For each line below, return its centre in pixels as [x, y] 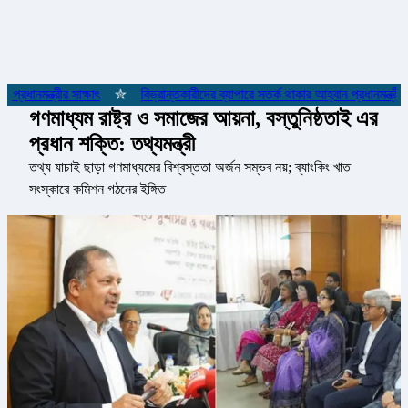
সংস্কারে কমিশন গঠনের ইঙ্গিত [97, 189]
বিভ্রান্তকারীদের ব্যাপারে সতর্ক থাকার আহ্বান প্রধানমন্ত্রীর [259, 95]
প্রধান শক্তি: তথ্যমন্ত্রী [112, 144]
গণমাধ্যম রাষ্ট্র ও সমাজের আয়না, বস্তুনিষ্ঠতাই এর [204, 119]
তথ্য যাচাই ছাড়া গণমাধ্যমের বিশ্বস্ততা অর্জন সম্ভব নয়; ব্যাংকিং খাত [190, 168]
